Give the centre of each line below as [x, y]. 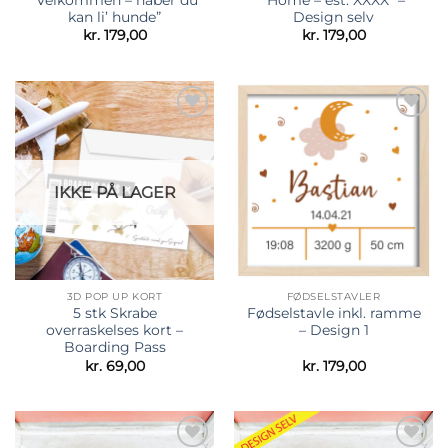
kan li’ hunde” [114, 16]
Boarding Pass [114, 347]
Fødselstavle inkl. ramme [333, 313]
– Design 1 [333, 330]
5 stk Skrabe [114, 313]
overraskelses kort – [114, 330]
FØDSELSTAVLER [333, 296]
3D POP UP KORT [114, 296]
